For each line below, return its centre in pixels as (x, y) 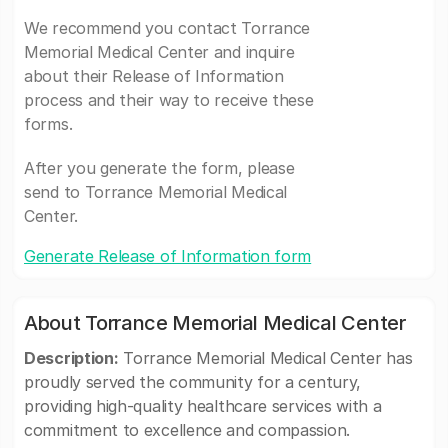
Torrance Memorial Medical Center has (265, 358)
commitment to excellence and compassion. (187, 430)
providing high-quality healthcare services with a (203, 406)
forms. (48, 124)
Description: (71, 358)
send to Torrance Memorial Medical (156, 192)
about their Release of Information (154, 76)
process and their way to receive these (169, 100)
